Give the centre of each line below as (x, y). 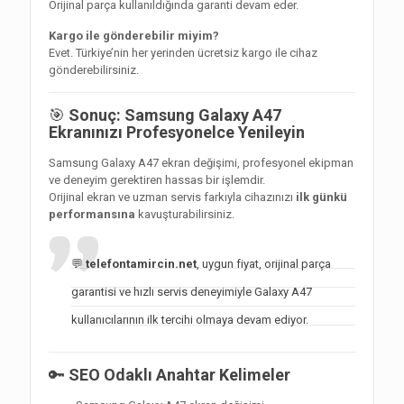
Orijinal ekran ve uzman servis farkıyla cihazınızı (172, 197)
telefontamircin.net (141, 264)
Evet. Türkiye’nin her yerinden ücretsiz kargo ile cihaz (183, 53)
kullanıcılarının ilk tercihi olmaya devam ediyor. (190, 320)
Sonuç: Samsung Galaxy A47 (175, 115)
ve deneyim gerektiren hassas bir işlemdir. (157, 180)
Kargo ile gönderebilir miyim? (134, 36)
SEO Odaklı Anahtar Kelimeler (179, 375)
